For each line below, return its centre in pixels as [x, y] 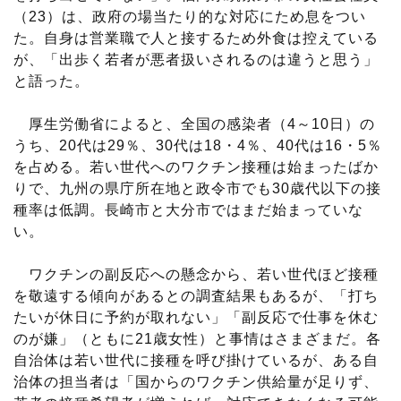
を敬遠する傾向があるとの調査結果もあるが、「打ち [196, 296]
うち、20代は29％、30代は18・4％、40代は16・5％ [198, 146]
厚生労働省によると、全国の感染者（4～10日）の [194, 124]
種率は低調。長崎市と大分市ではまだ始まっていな [188, 210]
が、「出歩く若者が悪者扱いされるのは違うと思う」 [196, 60]
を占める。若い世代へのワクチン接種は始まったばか [196, 167]
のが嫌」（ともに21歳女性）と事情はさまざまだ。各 [197, 339]
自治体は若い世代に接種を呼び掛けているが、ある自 [196, 361]
